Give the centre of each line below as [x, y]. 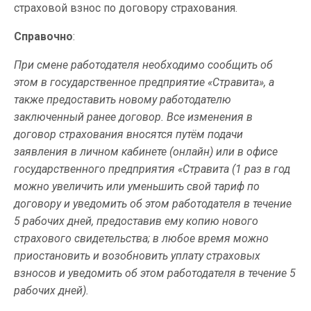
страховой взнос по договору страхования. [126, 8]
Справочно [43, 36]
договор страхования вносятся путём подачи [128, 134]
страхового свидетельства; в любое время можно [141, 238]
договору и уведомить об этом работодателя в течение [153, 204]
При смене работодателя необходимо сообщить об [143, 65]
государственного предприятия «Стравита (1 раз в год [152, 169]
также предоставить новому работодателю [123, 100]
